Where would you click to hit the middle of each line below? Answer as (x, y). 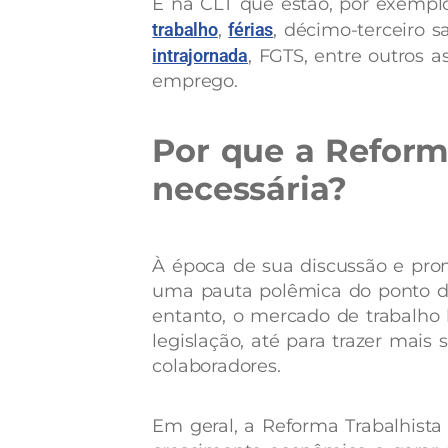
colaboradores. (216, 366)
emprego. (198, 81)
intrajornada (200, 55)
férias (251, 29)
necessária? (250, 188)
